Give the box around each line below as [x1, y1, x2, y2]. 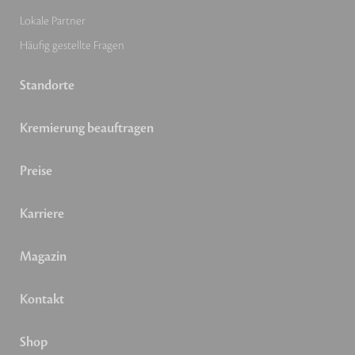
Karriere [20, 205, 64, 223]
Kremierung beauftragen [20, 120, 154, 138]
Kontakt [20, 291, 64, 309]
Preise [20, 162, 52, 181]
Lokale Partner [20, 13, 86, 29]
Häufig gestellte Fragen [20, 38, 124, 54]
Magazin [20, 248, 67, 266]
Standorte [20, 77, 74, 95]
